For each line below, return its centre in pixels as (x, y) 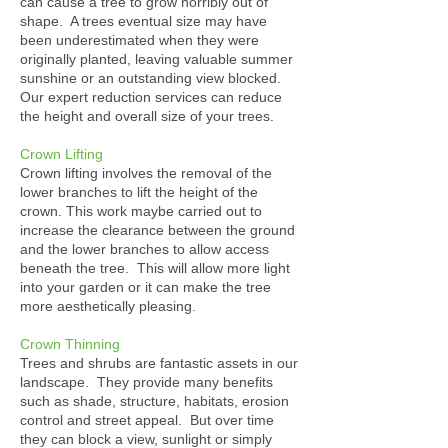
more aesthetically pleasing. (108, 306)
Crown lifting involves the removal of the (146, 173)
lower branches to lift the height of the (139, 192)
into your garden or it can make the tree (145, 287)
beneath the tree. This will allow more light (155, 268)
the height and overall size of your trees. (147, 116)
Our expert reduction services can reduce (151, 97)
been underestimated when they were (139, 40)
